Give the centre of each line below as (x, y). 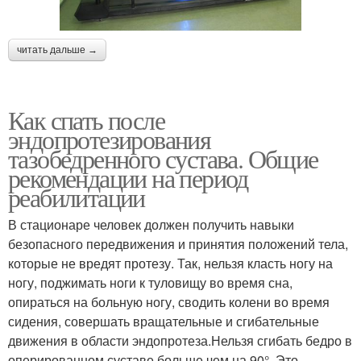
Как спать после (86, 119)
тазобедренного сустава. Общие (163, 158)
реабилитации (77, 197)
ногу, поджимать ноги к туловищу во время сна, (150, 282)
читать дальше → (57, 50)
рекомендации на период (128, 177)
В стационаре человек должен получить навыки (151, 224)
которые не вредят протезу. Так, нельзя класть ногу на (170, 263)
